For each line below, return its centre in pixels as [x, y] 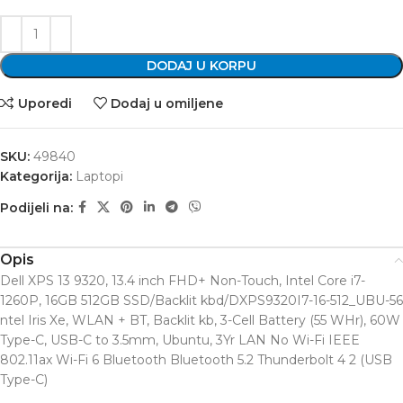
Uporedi [45, 103]
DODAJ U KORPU [201, 66]
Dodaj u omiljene [167, 103]
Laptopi [99, 177]
